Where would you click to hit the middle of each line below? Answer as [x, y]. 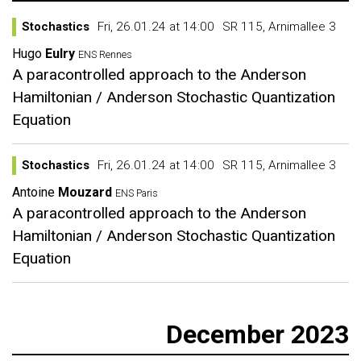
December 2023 [257, 334]
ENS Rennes [106, 54]
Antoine [33, 192]
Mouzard [85, 192]
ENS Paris [138, 193]
